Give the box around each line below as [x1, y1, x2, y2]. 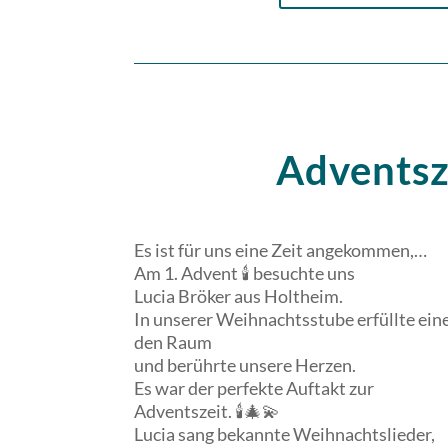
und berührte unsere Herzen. [134, 354, 357, 377]
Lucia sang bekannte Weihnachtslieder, [134, 423, 436, 446]
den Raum [134, 331, 213, 354]
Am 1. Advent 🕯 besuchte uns [134, 262, 356, 285]
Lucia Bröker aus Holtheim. [134, 285, 344, 308]
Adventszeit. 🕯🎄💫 [134, 400, 281, 423]
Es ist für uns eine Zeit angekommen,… [134, 239, 428, 262]
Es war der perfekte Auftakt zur [134, 377, 375, 400]
